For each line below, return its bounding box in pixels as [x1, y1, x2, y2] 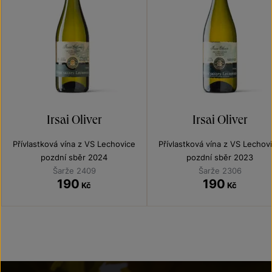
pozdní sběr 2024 [41, 152, 107, 162]
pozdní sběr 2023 [186, 152, 253, 162]
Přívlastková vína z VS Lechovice [13, 139, 135, 149]
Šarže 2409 [52, 166, 96, 175]
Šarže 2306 [198, 166, 242, 175]
